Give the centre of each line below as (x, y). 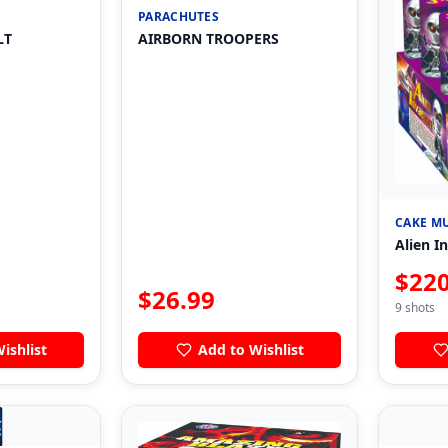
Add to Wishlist (250, 350)
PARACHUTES (178, 17)
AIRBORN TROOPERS (208, 39)
